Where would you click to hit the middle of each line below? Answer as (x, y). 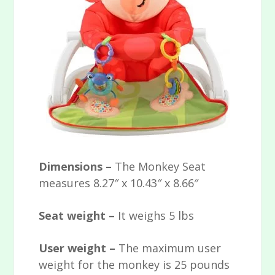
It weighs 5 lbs (156, 216)
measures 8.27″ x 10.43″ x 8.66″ (119, 183)
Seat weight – (79, 216)
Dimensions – (77, 167)
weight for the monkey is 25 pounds (134, 265)
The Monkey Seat (161, 167)
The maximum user (170, 248)
